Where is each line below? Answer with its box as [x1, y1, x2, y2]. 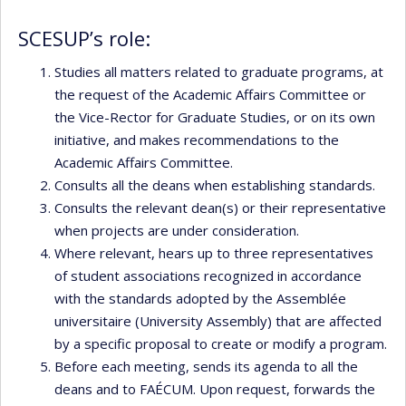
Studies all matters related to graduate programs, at [54, 62, 383, 81]
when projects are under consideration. [54, 220, 299, 239]
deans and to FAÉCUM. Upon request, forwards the [54, 379, 375, 398]
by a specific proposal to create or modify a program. [54, 333, 387, 353]
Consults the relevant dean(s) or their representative [54, 198, 386, 217]
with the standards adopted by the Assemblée [54, 288, 346, 307]
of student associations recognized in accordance [54, 266, 362, 285]
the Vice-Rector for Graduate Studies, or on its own [54, 107, 375, 126]
